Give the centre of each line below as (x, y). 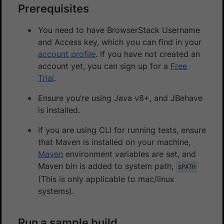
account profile (67, 54)
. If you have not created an (148, 54)
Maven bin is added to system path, (107, 166)
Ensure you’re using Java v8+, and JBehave (120, 98)
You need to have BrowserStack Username (119, 30)
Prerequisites (53, 9)
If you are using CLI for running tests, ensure (122, 130)
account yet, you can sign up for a (104, 66)
